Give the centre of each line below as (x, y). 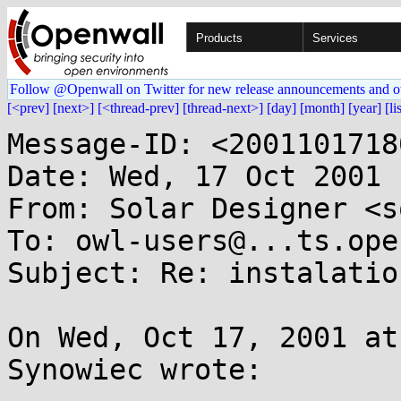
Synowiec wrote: (135, 370)
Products (219, 38)
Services (335, 38)
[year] (365, 108)
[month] (322, 108)
